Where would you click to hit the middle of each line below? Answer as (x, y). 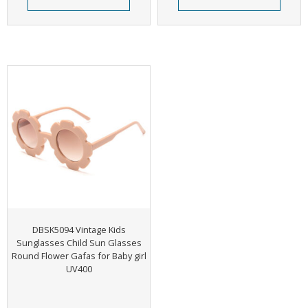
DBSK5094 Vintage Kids (79, 230)
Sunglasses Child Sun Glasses (79, 243)
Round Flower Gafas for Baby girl (79, 256)
